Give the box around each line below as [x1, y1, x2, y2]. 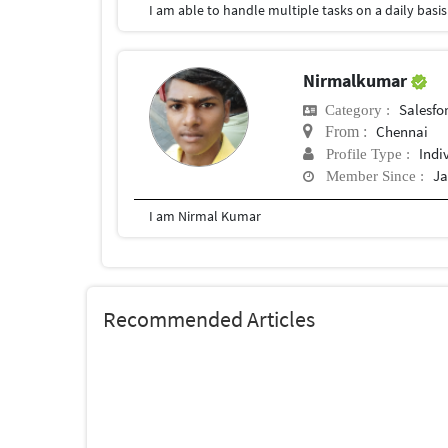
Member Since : [314, 167, 425, 183]
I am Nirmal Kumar [149, 206, 261, 225]
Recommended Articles [103, 304, 315, 333]
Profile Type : [314, 145, 411, 161]
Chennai [376, 121, 429, 141]
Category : [317, 101, 391, 117]
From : [313, 122, 368, 139]
